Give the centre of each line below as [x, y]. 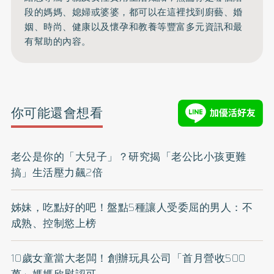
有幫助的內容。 [58, 42]
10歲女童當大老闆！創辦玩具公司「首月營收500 [128, 258]
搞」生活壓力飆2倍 [57, 172]
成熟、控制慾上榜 [54, 223]
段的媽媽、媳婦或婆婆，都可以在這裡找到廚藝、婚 [134, 13]
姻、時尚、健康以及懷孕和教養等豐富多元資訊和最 [134, 27]
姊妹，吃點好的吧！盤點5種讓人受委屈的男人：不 [132, 207]
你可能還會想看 [57, 113]
